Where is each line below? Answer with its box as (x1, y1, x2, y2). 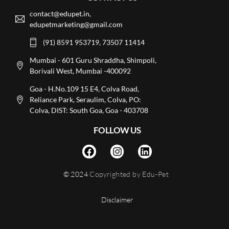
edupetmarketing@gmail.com (29, 20, 123, 29)
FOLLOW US (93, 125, 141, 136)
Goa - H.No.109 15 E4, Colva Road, (29, 84, 139, 94)
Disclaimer (101, 195, 133, 204)
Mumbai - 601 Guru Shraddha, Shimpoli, (29, 56, 156, 65)
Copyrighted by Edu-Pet (88, 170, 169, 179)
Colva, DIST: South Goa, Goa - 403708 (29, 106, 148, 115)
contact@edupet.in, (29, 9, 91, 18)
